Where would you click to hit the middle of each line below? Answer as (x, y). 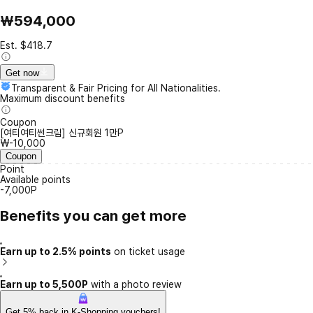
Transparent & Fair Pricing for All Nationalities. (116, 88)
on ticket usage (148, 251)
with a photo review (135, 284)
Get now (22, 73)
